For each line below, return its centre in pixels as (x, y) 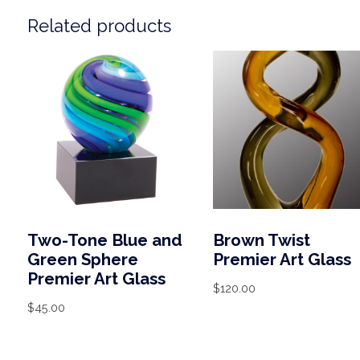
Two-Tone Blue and (104, 241)
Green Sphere (82, 260)
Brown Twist (261, 241)
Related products (99, 25)
